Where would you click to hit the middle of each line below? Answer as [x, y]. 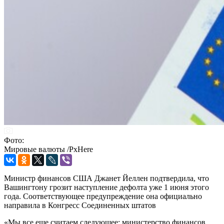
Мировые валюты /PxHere [48, 149]
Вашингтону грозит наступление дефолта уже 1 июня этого [106, 187]
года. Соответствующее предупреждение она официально [103, 196]
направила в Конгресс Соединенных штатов [80, 205]
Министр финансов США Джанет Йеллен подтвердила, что [106, 178]
